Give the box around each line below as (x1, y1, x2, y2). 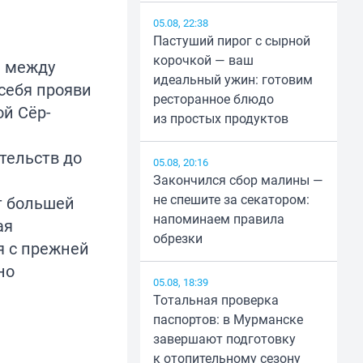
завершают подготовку (152, 330, 296, 348)
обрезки (152, 229, 203, 248)
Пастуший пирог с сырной (152, 32, 310, 50)
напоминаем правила (152, 210, 284, 228)
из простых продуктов (152, 109, 288, 128)
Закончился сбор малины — (152, 171, 323, 190)
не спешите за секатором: (152, 190, 310, 209)
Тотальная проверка (152, 291, 279, 310)
